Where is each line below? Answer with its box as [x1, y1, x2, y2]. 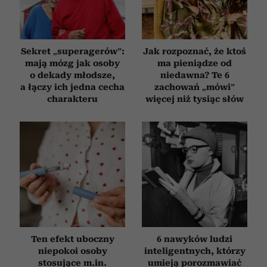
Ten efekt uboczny [30, 234, 114, 244]
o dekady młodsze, [30, 70, 115, 80]
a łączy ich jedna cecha [20, 82, 125, 92]
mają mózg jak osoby [25, 58, 120, 68]
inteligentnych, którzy [144, 246, 246, 256]
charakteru [47, 94, 98, 104]
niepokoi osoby [38, 246, 107, 256]
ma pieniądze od [157, 58, 232, 68]
